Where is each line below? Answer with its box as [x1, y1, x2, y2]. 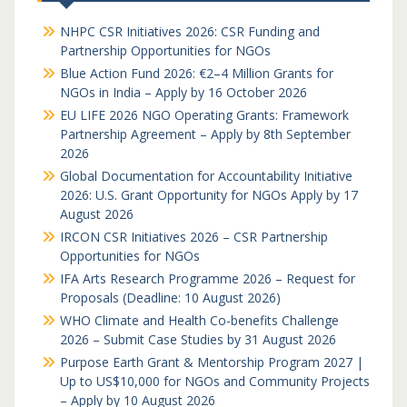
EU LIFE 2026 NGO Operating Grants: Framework [59, 106, 349, 124]
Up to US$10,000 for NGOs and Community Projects [59, 372, 370, 390]
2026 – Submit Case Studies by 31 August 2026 [59, 331, 336, 348]
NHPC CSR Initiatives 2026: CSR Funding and [59, 23, 320, 40]
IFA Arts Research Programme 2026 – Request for [59, 270, 355, 287]
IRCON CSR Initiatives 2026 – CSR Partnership [59, 228, 328, 245]
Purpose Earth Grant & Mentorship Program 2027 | [59, 353, 363, 371]
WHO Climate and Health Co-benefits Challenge [59, 312, 339, 329]
